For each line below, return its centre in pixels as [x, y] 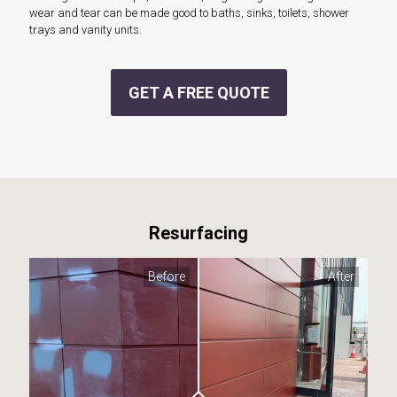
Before [167, 277]
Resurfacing [198, 234]
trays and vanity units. [86, 30]
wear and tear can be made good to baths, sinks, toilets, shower [189, 13]
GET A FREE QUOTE [198, 93]
